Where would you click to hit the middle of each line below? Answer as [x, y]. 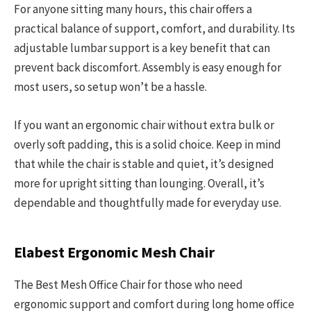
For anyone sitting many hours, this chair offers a [133, 9]
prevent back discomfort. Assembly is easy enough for [148, 68]
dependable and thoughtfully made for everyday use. [148, 202]
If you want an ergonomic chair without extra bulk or [144, 125]
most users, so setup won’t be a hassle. [110, 87]
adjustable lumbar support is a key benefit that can [142, 48]
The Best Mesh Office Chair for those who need [128, 285]
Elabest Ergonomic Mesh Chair [114, 252]
